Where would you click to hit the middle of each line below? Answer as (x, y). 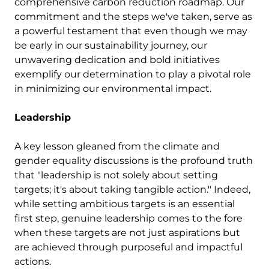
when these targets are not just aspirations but (127, 233)
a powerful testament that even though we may (131, 31)
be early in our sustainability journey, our (111, 46)
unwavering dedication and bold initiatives (117, 60)
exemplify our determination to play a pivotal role (133, 74)
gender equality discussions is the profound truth (134, 161)
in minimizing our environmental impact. (113, 89)
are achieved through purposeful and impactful (128, 247)
